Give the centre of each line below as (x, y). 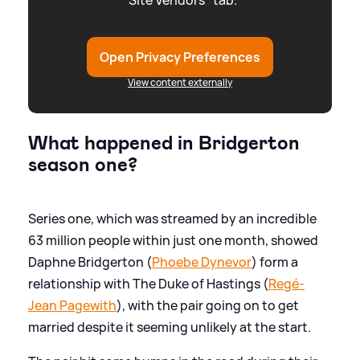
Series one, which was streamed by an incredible (172, 219)
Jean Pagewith (72, 306)
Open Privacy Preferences (180, 57)
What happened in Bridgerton (164, 143)
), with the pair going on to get (208, 306)
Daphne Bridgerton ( (90, 262)
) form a (275, 262)
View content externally (180, 83)
